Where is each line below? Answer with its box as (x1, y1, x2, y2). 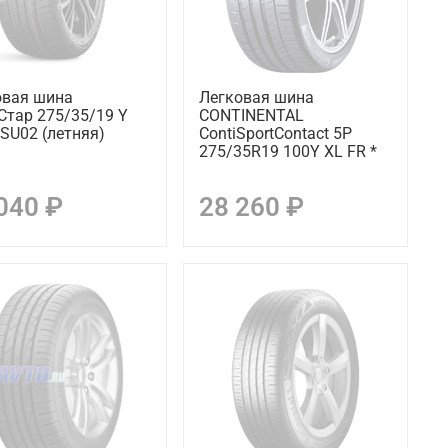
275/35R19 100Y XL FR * (198, 141, 377, 161)
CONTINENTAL (198, 105, 304, 125)
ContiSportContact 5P (198, 123, 352, 143)
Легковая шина (198, 87, 314, 107)
